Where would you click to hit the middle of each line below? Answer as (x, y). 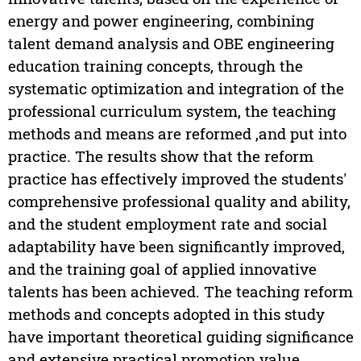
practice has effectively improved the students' (177, 179)
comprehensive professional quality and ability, (179, 201)
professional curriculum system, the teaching (172, 111)
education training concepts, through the (155, 66)
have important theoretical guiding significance (180, 337)
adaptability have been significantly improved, (176, 247)
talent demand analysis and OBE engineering (171, 44)
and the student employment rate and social (167, 224)
